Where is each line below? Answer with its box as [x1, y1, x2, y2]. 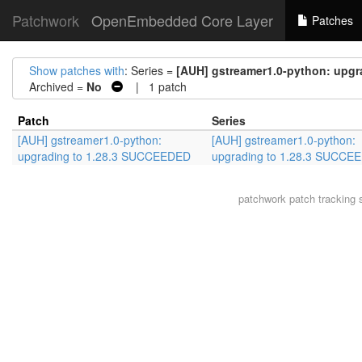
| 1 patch [123, 78, 187, 95]
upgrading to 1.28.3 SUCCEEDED [18, 148, 191, 164]
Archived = [29, 78, 86, 95]
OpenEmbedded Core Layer [91, 10, 273, 31]
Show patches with [29, 62, 124, 78]
